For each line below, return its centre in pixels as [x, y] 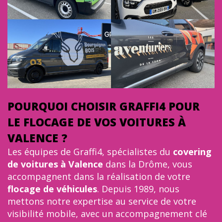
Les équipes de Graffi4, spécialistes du [90, 151]
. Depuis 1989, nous [138, 189]
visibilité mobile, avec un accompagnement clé [107, 213]
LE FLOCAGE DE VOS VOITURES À [97, 122]
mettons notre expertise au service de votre [102, 201]
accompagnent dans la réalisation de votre [99, 176]
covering [192, 151]
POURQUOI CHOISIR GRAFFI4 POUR [104, 106]
